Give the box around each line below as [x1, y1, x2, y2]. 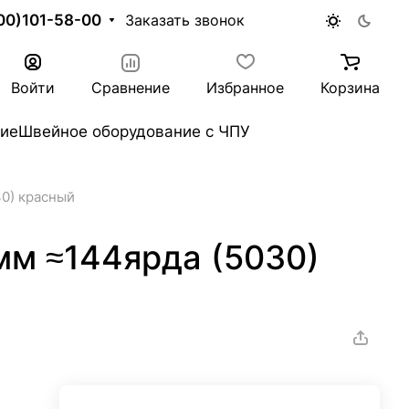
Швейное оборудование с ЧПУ [18, 122, 250, 141]
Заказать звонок [125, 12, 245, 29]
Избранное [206, 79, 284, 97]
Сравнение [91, 79, 170, 97]
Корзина [320, 79, 380, 97]
